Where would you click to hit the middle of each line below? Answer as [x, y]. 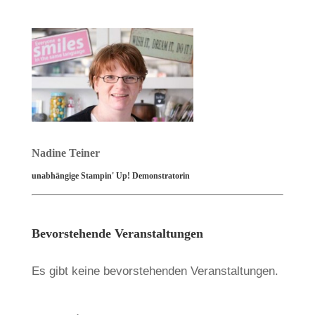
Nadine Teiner [65, 153]
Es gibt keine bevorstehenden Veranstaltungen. [155, 271]
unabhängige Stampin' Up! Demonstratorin [110, 175]
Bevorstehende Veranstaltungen [117, 234]
